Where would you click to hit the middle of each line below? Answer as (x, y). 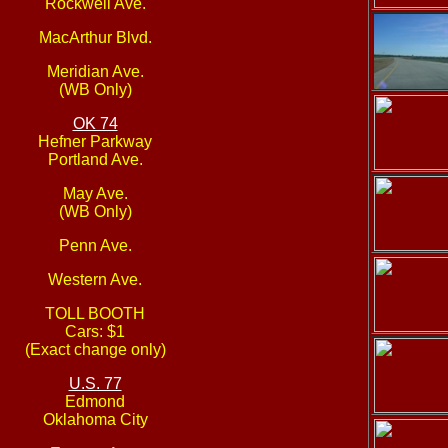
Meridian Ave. (95, 71)
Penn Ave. (95, 245)
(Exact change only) (95, 349)
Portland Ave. (95, 159)
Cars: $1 (95, 331)
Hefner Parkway (95, 141)
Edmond (95, 401)
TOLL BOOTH (95, 313)
